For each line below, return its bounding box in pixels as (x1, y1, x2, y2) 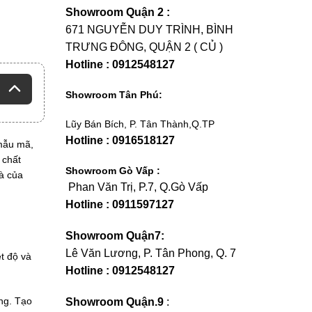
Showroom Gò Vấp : (65, 165, 160, 176)
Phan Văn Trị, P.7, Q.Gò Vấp (65, 181, 208, 193)
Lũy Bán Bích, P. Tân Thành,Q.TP (65, 118, 214, 130)
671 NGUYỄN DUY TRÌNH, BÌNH (65, 24, 233, 36)
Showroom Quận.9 (65, 296, 164, 308)
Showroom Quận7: (65, 230, 164, 242)
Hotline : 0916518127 (65, 134, 175, 146)
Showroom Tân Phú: (65, 89, 162, 100)
